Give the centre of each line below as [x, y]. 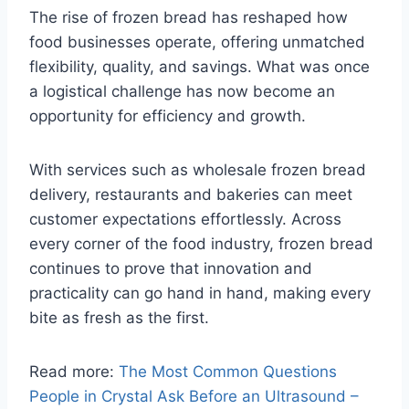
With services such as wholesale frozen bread [198, 170]
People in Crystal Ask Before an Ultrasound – [194, 397]
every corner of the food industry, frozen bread [201, 244]
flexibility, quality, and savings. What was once [199, 67]
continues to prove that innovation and [171, 269]
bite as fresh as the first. [119, 318]
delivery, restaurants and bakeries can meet [191, 195]
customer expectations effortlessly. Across [185, 220]
